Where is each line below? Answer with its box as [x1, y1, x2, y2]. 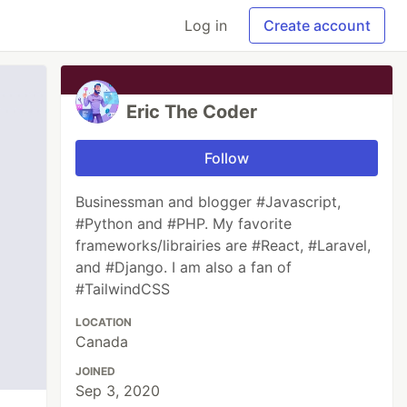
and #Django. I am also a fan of [75, 258, 293, 276]
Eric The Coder [126, 101, 258, 123]
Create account [263, 16, 371, 35]
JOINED [75, 364, 116, 378]
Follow [204, 149, 250, 167]
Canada [75, 333, 129, 351]
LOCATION [75, 315, 133, 329]
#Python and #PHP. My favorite [75, 214, 293, 233]
